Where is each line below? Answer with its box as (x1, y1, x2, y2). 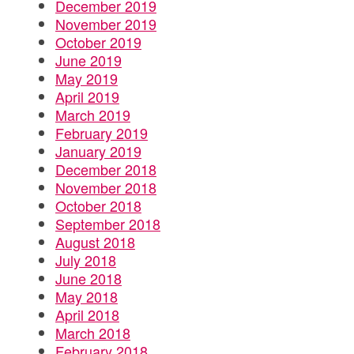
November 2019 (55, 13, 156, 34)
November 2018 (55, 177, 156, 198)
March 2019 (55, 104, 130, 125)
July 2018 (55, 250, 116, 270)
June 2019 (55, 50, 122, 70)
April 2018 (55, 304, 119, 325)
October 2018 (55, 195, 141, 216)
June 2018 (55, 268, 122, 288)
